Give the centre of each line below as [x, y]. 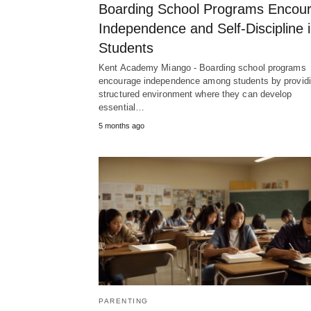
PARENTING [124, 301]
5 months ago [121, 125]
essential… [121, 107]
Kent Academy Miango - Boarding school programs [202, 67]
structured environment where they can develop [195, 94]
